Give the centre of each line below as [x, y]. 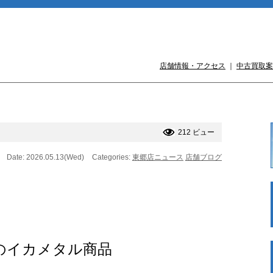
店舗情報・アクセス [193, 66]
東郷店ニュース [158, 157]
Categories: [112, 157]
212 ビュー [196, 132]
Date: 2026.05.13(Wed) [45, 157]
